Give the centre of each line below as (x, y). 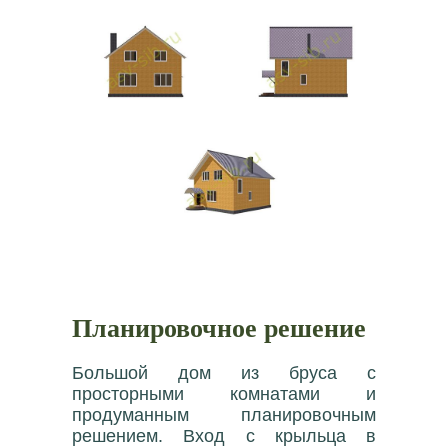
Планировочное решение (219, 327)
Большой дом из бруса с (224, 373)
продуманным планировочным (224, 415)
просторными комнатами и (224, 394)
